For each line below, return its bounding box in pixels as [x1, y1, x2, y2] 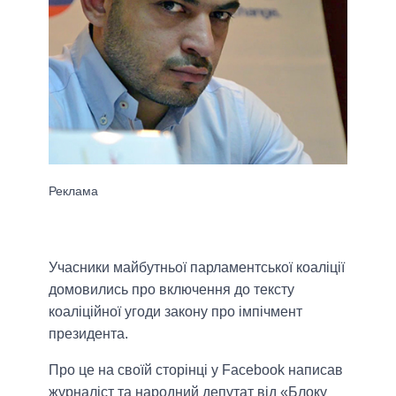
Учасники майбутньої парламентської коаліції [49, 260, 345, 276]
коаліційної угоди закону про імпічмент [49, 304, 302, 320]
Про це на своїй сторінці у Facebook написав [49, 362, 343, 378]
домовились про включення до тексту [49, 282, 294, 298]
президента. [49, 326, 128, 342]
